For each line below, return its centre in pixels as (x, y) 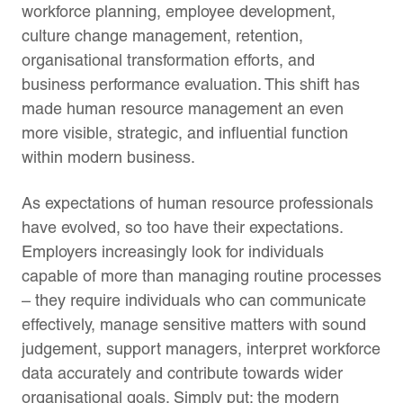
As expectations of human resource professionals (197, 202)
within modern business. (108, 157)
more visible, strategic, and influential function (185, 132)
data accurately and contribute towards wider (182, 372)
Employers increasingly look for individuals (173, 251)
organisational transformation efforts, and (168, 59)
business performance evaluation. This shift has (191, 84)
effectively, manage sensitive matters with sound (194, 324)
